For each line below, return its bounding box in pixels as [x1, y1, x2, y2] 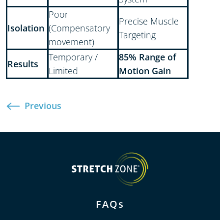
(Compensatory [49, 22, 110, 34]
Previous [25, 99, 62, 111]
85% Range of [119, 51, 177, 63]
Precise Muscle [119, 15, 179, 27]
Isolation [7, 22, 45, 34]
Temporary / [49, 51, 98, 63]
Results [7, 57, 39, 70]
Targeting [119, 28, 156, 41]
